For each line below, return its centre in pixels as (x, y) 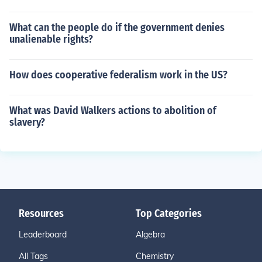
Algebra (150, 235)
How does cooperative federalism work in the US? (118, 75)
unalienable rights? (51, 39)
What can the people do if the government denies (117, 27)
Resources (41, 213)
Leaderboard (43, 235)
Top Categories (169, 213)
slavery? (27, 122)
